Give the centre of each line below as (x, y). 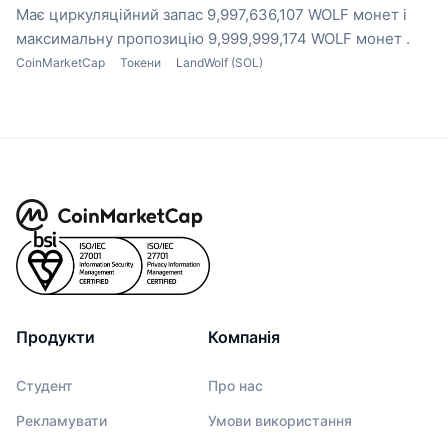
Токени (140, 62)
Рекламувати (61, 420)
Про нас (235, 385)
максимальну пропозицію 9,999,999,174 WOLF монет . (213, 38)
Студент (44, 385)
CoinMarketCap (60, 62)
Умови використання (280, 420)
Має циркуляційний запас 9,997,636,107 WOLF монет (207, 14)
